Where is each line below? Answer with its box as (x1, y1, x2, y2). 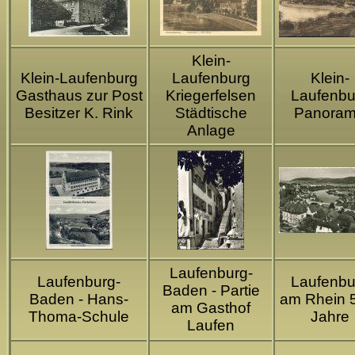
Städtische (174, 105, 247, 122)
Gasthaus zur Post (15, 87, 143, 105)
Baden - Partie (162, 282, 260, 300)
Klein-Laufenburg (20, 70, 138, 87)
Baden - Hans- (29, 291, 128, 308)
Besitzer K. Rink (25, 105, 133, 122)
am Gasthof (171, 300, 250, 317)
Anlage (186, 122, 235, 139)
